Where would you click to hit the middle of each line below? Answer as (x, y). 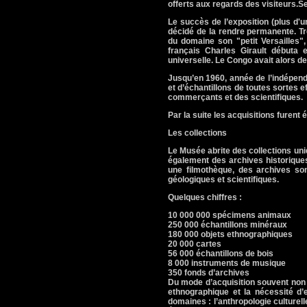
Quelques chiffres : (205, 197)
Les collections (197, 133)
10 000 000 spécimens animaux (230, 215)
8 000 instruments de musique (227, 263)
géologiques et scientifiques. (223, 180)
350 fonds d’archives (209, 273)
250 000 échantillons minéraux (228, 225)
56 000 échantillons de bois (221, 254)
